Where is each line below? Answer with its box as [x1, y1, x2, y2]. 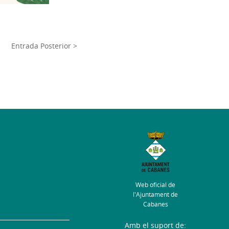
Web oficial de [135, 180, 175, 190]
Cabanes [143, 200, 168, 209]
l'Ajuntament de [133, 190, 178, 199]
